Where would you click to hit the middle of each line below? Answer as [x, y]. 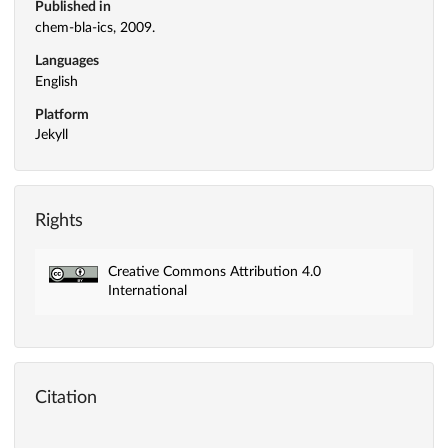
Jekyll [51, 135]
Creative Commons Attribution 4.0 [214, 272]
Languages [67, 60]
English [56, 81]
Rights [59, 221]
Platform [62, 114]
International [147, 291]
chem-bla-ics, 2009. [95, 27]
